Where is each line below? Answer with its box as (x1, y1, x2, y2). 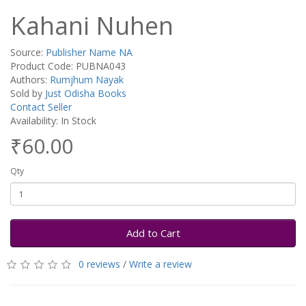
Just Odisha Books (45, 87, 126, 100)
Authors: (10, 73, 50, 86)
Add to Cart (126, 226, 180, 240)
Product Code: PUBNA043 (10, 59, 126, 72)
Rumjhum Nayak (50, 73, 124, 86)
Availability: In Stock (10, 114, 96, 127)
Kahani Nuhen (10, 9, 173, 42)
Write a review (129, 258, 192, 270)
